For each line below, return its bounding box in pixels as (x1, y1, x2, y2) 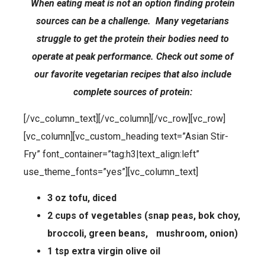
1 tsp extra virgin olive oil (47, 245, 160, 257)
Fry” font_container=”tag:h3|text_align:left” (24, 148, 199, 160)
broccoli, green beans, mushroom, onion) (47, 228, 238, 240)
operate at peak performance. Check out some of (31, 51, 234, 63)
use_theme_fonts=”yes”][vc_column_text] (24, 166, 198, 177)
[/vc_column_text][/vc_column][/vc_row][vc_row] (24, 112, 225, 124)
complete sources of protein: (73, 86, 192, 98)
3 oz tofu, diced (47, 192, 117, 204)
